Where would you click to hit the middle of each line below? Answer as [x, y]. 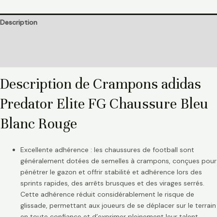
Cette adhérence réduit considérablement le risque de [107, 194]
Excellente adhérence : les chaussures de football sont [107, 150]
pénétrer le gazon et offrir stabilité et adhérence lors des [111, 172]
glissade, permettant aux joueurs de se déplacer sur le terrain [118, 206]
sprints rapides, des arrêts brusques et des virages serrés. [112, 183]
